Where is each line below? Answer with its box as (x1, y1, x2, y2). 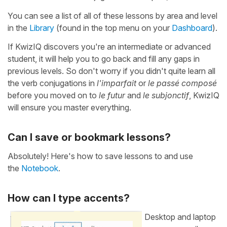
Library (29, 22, 54, 33)
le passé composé (148, 78, 217, 88)
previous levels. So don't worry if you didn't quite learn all (8, 65, 215, 76)
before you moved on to (8, 90, 99, 100)
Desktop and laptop (144, 211, 216, 222)
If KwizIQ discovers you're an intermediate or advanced (8, 41, 211, 52)
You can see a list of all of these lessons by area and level (8, 10, 217, 21)
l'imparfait (97, 78, 136, 88)
